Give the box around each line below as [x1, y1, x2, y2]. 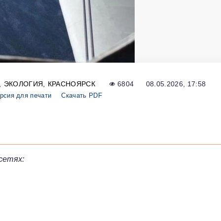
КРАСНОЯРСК [47, 79, 95, 88]
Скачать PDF [61, 91, 102, 99]
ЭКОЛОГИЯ [3, 79, 43, 88]
